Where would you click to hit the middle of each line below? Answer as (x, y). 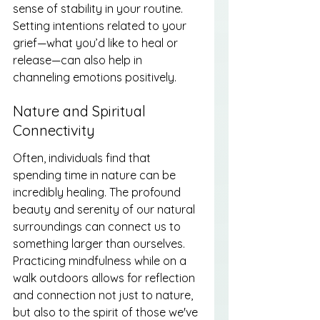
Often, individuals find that (83, 157)
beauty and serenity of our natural (105, 209)
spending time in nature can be (96, 175)
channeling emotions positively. (95, 77)
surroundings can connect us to (98, 226)
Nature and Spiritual (81, 111)
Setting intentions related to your (101, 25)
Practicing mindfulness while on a (101, 260)
